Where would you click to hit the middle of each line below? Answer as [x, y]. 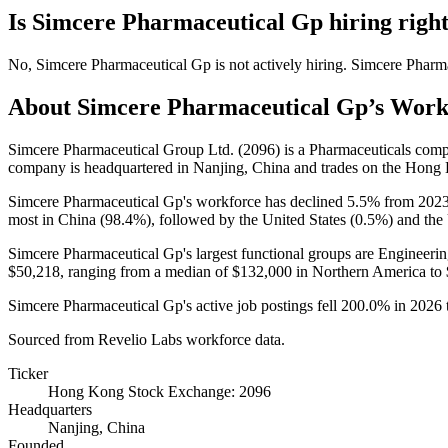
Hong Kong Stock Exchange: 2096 [159, 391]
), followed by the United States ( [250, 219]
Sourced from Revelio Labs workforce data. [146, 339]
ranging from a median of [148, 271]
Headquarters [50, 409]
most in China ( [56, 219]
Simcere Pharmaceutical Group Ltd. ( [125, 149]
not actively [265, 64]
